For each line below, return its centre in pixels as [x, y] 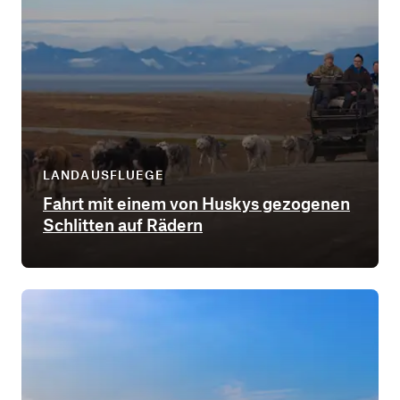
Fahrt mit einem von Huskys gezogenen [196, 203]
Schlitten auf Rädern [123, 224]
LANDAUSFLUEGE [104, 174]
